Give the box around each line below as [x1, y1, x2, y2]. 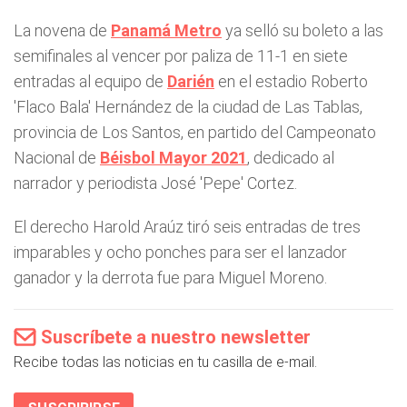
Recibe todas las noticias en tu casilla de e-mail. [14, 353, 317, 371]
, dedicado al [247, 148, 334, 167]
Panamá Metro [111, 21, 222, 40]
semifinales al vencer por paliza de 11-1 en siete [14, 46, 348, 65]
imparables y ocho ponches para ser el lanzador [14, 243, 347, 262]
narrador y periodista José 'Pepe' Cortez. [14, 174, 297, 193]
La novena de [14, 21, 111, 40]
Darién [167, 72, 214, 91]
